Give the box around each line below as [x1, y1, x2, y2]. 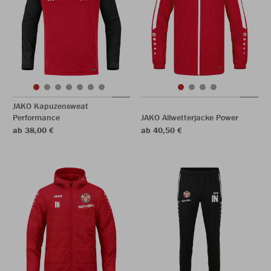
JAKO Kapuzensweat [13, 100, 88, 111]
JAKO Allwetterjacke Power [141, 112, 238, 123]
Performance [13, 112, 60, 123]
